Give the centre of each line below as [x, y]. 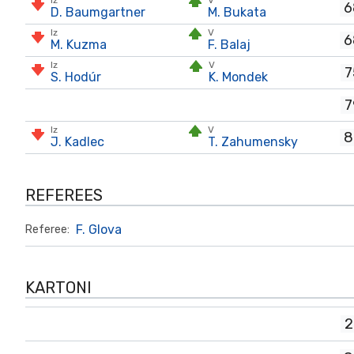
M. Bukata [237, 12]
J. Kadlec [77, 142]
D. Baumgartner [98, 12]
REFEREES [64, 195]
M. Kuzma [79, 45]
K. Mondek [238, 77]
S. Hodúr [76, 77]
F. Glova [99, 230]
